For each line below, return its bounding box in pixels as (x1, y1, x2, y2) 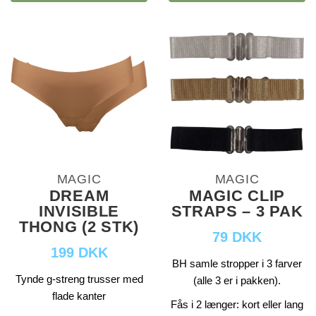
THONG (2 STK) (18, 218, 140, 236)
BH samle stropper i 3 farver (172, 257, 302, 270)
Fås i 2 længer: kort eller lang (171, 298, 303, 311)
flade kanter (52, 290, 106, 303)
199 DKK (50, 245, 108, 261)
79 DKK (212, 229, 262, 245)
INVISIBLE (38, 202, 120, 221)
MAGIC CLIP (189, 187, 285, 205)
